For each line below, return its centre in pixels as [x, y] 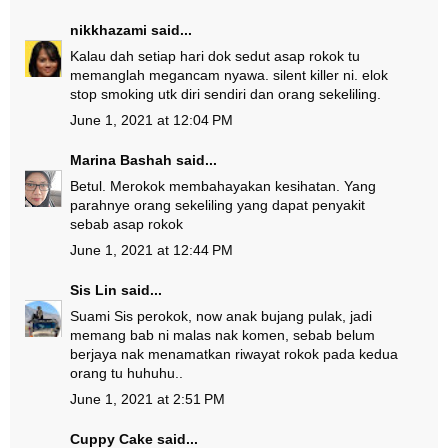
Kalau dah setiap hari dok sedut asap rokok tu [215, 56]
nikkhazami [108, 30]
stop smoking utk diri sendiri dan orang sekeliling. [225, 94]
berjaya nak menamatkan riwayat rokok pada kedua [234, 354]
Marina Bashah [121, 160]
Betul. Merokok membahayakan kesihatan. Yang [223, 186]
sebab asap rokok [126, 224]
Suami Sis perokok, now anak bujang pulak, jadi [221, 316]
